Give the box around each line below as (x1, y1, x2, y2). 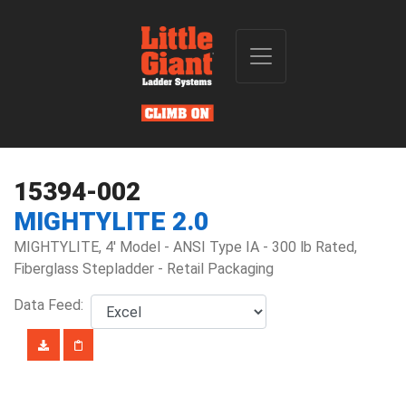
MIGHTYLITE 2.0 (14, 207, 208, 237)
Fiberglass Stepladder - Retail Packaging (14, 260, 274, 277)
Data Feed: (14, 296, 91, 314)
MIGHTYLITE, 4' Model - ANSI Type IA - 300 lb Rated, (14, 238, 357, 256)
